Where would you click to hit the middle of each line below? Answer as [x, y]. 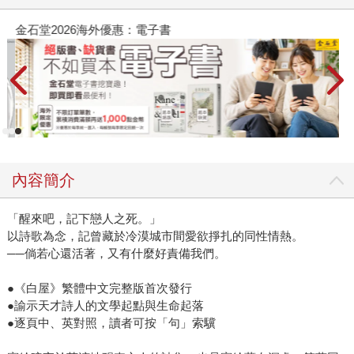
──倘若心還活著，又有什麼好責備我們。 [116, 254]
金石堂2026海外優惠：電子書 [93, 29]
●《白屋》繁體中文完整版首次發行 [99, 288]
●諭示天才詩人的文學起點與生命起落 [105, 306]
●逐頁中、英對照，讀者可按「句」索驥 [111, 323]
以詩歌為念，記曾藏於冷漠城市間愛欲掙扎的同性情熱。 [155, 236]
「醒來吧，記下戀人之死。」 [84, 219]
